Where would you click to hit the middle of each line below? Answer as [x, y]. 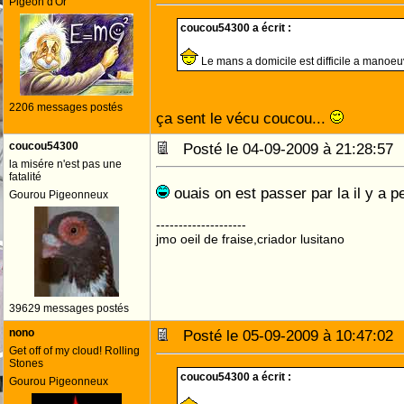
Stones [26, 363]
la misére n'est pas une [65, 164]
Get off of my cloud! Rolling [74, 351]
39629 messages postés [69, 308]
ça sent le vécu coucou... [243, 118]
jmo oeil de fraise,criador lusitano [250, 239]
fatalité [25, 177]
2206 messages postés [66, 107]
